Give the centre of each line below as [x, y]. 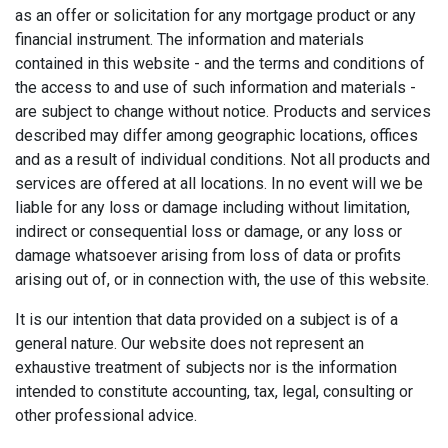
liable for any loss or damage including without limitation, [212, 207]
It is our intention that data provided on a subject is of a [206, 319]
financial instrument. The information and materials [189, 39]
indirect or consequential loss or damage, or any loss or [208, 231]
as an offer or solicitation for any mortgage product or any [215, 15]
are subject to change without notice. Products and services [223, 111]
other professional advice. [106, 415]
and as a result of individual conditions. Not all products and [222, 159]
